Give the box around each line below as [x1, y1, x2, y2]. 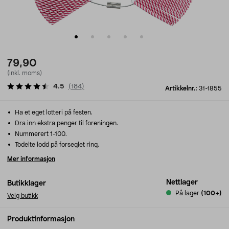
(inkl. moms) [7, 70, 42, 76]
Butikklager [7, 180, 46, 187]
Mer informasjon [7, 156, 55, 162]
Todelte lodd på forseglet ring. [13, 142, 99, 148]
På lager [175, 190, 199, 196]
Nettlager [166, 179, 198, 186]
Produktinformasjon [7, 216, 75, 223]
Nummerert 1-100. [13, 131, 67, 137]
